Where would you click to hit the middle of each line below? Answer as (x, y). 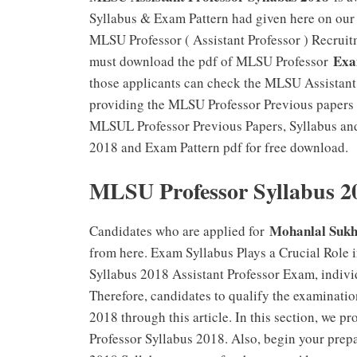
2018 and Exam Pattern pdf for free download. (219, 147)
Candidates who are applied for (179, 231)
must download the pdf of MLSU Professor (211, 61)
